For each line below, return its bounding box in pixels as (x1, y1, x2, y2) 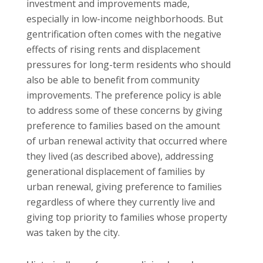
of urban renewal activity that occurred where (26, 134, 227, 148)
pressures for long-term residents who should (26, 58, 231, 72)
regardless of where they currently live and (26, 195, 215, 209)
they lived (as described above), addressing (26, 150, 214, 163)
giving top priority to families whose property (26, 211, 227, 224)
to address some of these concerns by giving (26, 104, 222, 117)
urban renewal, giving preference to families (26, 180, 222, 194)
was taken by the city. (26, 226, 120, 240)
